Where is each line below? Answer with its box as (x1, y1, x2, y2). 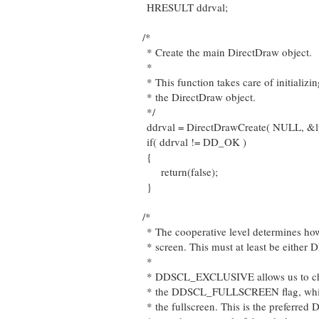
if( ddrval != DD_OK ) (132, 135, 246, 149)
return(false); (132, 164, 218, 179)
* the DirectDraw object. (132, 90, 256, 104)
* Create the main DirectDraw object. (132, 45, 312, 59)
